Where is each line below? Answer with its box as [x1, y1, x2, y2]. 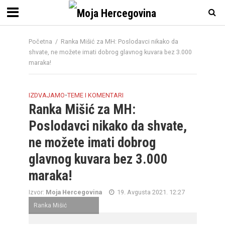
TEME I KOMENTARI [67, 91, 124, 99]
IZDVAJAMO [28, 91, 65, 99]
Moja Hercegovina [45, 188, 102, 196]
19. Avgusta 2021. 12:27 [117, 188, 185, 196]
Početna [28, 38, 52, 45]
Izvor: [28, 188, 46, 196]
